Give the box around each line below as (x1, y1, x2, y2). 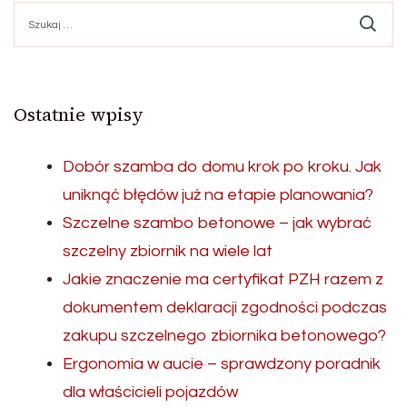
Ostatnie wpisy (14, 102, 144, 128)
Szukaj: (13, 3, 56, 17)
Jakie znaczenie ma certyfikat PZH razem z (63, 271, 383, 289)
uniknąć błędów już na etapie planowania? (63, 186, 373, 204)
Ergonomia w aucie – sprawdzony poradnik (63, 355, 381, 373)
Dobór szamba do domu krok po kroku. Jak (63, 158, 382, 176)
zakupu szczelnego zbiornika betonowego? (63, 327, 386, 345)
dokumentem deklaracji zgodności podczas (63, 299, 387, 317)
